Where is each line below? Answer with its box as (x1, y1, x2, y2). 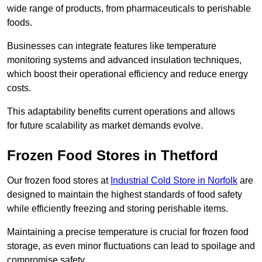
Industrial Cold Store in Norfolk (111, 175, 237, 186)
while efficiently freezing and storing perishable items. (7, 204, 228, 214)
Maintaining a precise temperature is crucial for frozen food (7, 227, 249, 237)
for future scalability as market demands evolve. (7, 120, 203, 131)
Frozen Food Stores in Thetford (7, 147, 218, 164)
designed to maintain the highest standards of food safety (7, 189, 242, 200)
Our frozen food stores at (7, 175, 111, 186)
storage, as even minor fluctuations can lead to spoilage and (7, 241, 255, 251)
